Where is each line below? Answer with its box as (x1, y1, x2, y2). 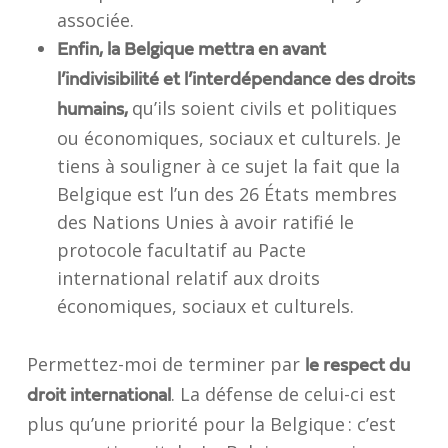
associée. (56, 8, 134, 32)
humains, (56, 101, 132, 119)
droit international (26, 387, 171, 405)
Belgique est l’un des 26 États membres (56, 182, 397, 206)
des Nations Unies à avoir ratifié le (56, 210, 354, 234)
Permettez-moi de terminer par (26, 352, 305, 376)
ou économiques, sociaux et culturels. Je (56, 126, 401, 150)
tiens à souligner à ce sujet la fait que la (56, 154, 400, 178)
